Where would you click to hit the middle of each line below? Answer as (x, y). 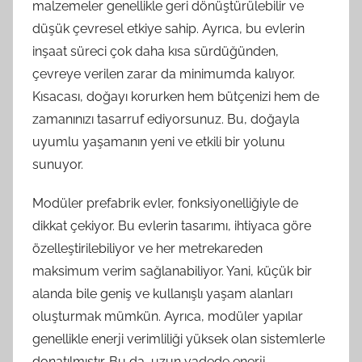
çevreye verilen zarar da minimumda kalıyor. (164, 74)
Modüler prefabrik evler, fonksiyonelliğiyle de (165, 203)
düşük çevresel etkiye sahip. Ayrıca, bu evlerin (168, 29)
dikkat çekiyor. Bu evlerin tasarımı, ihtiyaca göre (172, 226)
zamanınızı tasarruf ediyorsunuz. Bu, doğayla (166, 119)
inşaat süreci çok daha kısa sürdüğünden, (156, 51)
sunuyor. (58, 164)
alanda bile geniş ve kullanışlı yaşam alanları (162, 294)
